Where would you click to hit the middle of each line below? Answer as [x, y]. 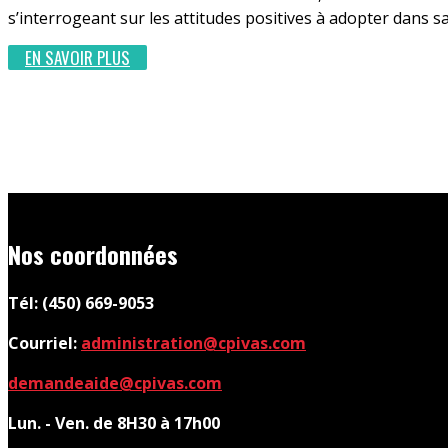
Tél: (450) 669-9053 [81, 303]
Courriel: [44, 343]
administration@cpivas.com [193, 343]
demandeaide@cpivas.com [115, 383]
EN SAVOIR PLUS [77, 57]
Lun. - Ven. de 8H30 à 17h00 [114, 423]
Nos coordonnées [93, 254]
